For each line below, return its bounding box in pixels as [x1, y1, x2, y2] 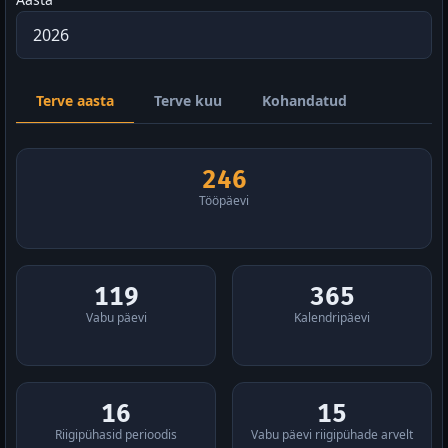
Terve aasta [36, 91, 114, 110]
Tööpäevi [199, 192, 249, 209]
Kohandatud [262, 91, 347, 110]
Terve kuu [154, 91, 222, 110]
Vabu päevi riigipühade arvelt [251, 426, 413, 443]
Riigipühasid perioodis [55, 426, 177, 443]
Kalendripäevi [294, 309, 370, 326]
